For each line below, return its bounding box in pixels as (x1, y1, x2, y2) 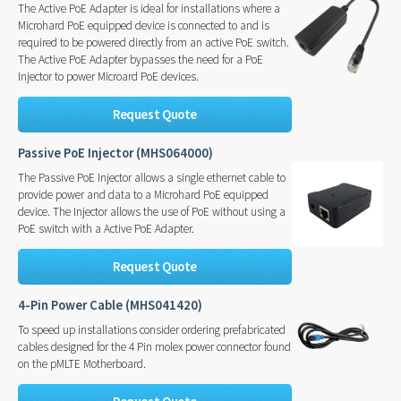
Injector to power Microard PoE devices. (18, 68, 199, 84)
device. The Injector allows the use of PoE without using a (18, 203, 286, 219)
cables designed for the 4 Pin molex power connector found (18, 338, 291, 354)
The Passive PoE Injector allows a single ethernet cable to (18, 169, 286, 185)
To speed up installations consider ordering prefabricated (18, 321, 286, 337)
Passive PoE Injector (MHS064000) (18, 145, 213, 162)
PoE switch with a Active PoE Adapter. (18, 220, 194, 236)
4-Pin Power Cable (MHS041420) (18, 297, 202, 314)
